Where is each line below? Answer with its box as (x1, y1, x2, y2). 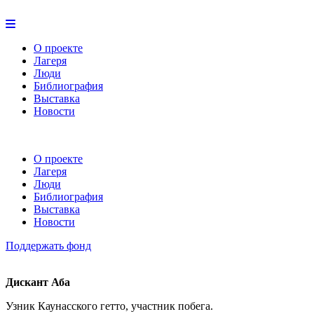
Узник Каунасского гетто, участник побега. (6, 300, 213, 312)
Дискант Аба (6, 276, 70, 288)
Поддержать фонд (6, 240, 91, 252)
